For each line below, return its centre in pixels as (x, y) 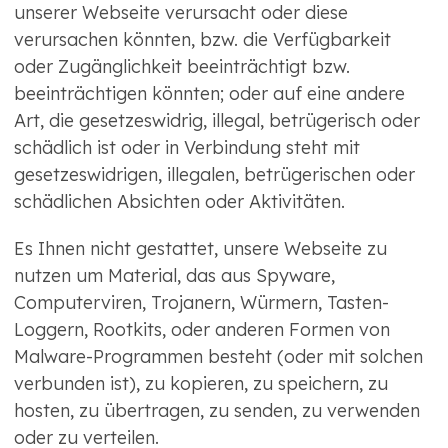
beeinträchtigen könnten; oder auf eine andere (209, 94)
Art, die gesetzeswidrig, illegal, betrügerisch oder (217, 121)
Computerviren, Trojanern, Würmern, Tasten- (201, 303)
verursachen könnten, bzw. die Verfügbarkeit (202, 40)
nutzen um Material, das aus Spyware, (174, 276)
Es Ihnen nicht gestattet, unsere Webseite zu (200, 249)
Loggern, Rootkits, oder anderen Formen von (202, 330)
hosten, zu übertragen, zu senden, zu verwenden (217, 411)
